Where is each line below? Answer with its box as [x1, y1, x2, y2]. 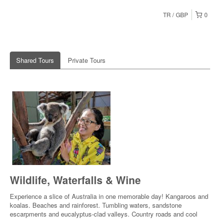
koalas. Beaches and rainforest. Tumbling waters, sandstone [10, 200, 182, 210]
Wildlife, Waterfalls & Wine [10, 172, 141, 187]
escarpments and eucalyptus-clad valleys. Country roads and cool [10, 209, 197, 219]
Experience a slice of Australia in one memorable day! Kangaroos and [10, 192, 208, 201]
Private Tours [68, 55, 106, 65]
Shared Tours [16, 55, 54, 65]
